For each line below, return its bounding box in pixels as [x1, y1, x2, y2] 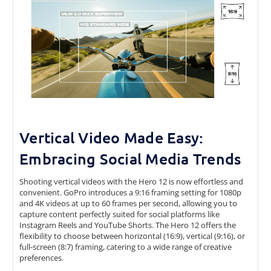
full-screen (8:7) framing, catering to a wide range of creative [19, 241, 232, 252]
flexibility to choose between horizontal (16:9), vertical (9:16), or [19, 230, 245, 241]
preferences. [19, 252, 64, 263]
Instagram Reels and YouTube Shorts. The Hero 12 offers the [19, 219, 236, 230]
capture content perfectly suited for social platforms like [19, 208, 220, 220]
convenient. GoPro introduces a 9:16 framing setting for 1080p [19, 186, 241, 198]
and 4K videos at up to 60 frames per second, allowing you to [19, 197, 237, 209]
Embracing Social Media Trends [19, 148, 241, 168]
